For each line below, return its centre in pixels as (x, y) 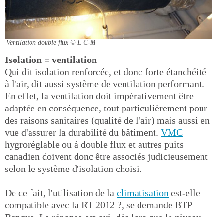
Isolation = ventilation (51, 60)
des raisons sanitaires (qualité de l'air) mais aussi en (107, 120)
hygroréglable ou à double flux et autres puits (94, 144)
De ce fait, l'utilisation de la (61, 193)
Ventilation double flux (37, 42)
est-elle (184, 193)
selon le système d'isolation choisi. (73, 169)
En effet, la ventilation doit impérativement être (99, 96)
